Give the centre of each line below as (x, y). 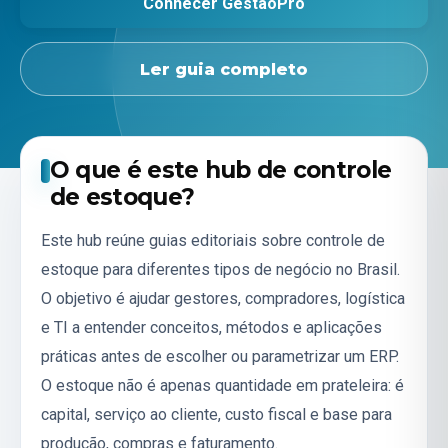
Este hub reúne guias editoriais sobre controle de (213, 240)
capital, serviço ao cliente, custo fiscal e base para (216, 414)
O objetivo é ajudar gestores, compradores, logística (223, 298)
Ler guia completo (224, 69)
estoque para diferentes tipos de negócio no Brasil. (220, 269)
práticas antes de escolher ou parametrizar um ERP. (220, 356)
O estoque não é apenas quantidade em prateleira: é (222, 385)
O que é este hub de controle (220, 170)
